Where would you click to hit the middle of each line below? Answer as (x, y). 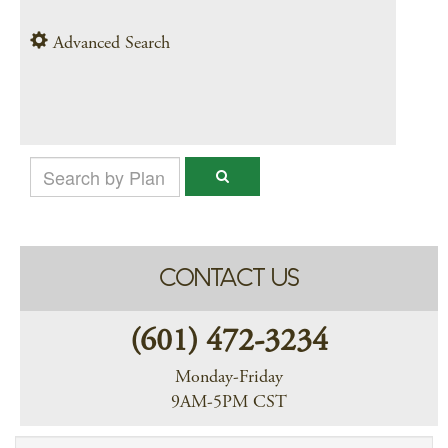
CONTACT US (229, 278)
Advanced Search (109, 44)
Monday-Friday (229, 378)
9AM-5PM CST (229, 403)
